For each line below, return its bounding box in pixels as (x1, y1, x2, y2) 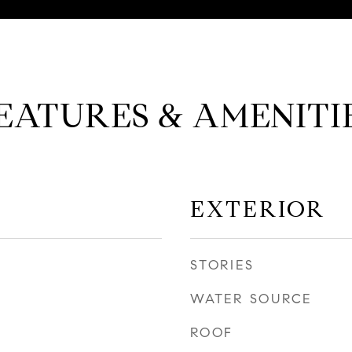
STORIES (190, 257, 255, 273)
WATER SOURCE (190, 291, 312, 307)
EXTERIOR (190, 195, 325, 223)
